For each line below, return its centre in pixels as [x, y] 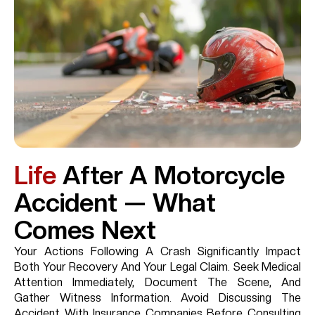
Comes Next [85, 231]
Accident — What [115, 203]
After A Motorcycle [171, 176]
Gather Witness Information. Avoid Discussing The [157, 298]
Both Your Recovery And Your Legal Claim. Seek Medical [157, 267]
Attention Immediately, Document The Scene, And [157, 283]
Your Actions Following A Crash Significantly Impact [157, 252]
